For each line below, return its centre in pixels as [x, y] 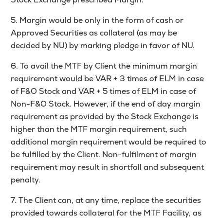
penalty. [26, 180]
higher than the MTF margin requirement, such [99, 129]
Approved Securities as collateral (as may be [94, 33]
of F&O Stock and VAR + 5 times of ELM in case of [104, 91]
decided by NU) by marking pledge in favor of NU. [103, 46]
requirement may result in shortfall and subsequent [108, 167]
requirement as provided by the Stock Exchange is [105, 117]
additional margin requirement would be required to [109, 142]
